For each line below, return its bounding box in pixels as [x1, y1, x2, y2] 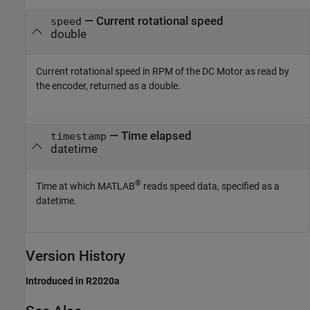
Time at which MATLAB [36, 180, 135, 192]
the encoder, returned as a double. [36, 80, 181, 91]
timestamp [50, 131, 107, 143]
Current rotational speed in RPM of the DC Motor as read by [36, 65, 289, 77]
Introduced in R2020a [26, 275, 120, 286]
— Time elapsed [106, 129, 192, 143]
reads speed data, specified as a [141, 180, 280, 192]
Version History [26, 247, 125, 264]
